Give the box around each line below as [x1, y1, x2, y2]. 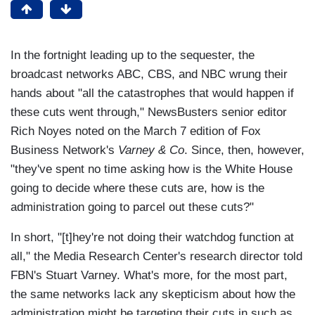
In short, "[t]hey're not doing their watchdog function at [11, 231, 294, 245]
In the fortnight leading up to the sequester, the [11, 49, 255, 63]
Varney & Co [118, 143, 184, 157]
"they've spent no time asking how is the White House [11, 162, 292, 176]
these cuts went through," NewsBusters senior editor [11, 105, 287, 120]
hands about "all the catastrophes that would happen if [11, 86, 294, 101]
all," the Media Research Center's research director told [11, 250, 302, 264]
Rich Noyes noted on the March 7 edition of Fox [11, 124, 261, 139]
